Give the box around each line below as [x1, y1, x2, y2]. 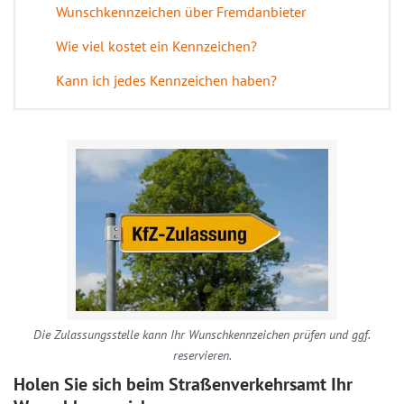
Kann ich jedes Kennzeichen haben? [56, 71, 277, 89]
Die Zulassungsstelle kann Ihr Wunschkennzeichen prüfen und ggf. [33, 326, 371, 343]
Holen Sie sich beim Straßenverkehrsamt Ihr [14, 372, 353, 396]
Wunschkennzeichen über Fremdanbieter [56, 3, 306, 21]
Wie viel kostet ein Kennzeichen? [56, 37, 257, 55]
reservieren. [172, 347, 232, 363]
